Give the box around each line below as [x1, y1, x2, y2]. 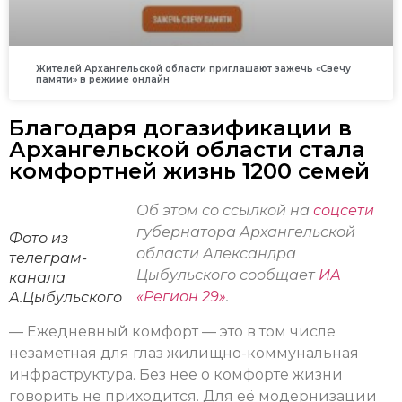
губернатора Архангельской [136, 223, 355, 241]
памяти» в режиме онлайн [36, 74, 170, 86]
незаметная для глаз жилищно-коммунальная [9, 344, 359, 362]
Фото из [9, 230, 68, 248]
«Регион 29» [136, 288, 226, 306]
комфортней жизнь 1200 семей [9, 158, 370, 185]
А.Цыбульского [9, 289, 122, 307]
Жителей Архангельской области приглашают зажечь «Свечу [36, 63, 351, 75]
